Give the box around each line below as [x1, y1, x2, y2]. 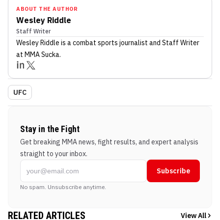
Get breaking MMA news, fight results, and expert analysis [20, 137, 198, 147]
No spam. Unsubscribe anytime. [20, 183, 106, 191]
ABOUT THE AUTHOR [16, 5, 78, 13]
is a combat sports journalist [59, 38, 148, 48]
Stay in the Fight [20, 124, 80, 135]
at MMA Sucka [16, 50, 59, 59]
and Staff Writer [148, 38, 199, 48]
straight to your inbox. [20, 149, 87, 159]
